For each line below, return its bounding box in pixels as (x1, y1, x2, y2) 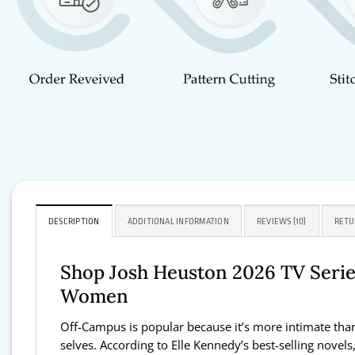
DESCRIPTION (48, 216, 100, 227)
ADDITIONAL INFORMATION (127, 216, 229, 227)
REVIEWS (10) (256, 216, 307, 227)
